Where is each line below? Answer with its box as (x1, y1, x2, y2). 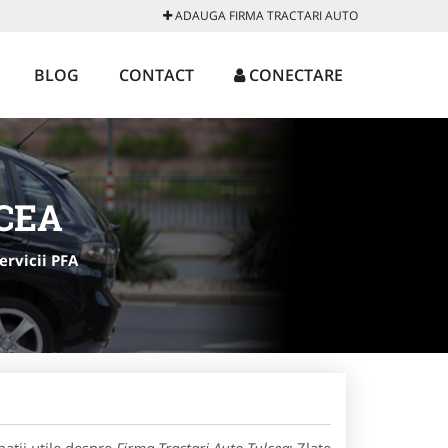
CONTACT (119, 64, 194, 86)
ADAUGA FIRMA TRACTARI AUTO (172, 7, 358, 24)
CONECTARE (245, 64, 343, 86)
